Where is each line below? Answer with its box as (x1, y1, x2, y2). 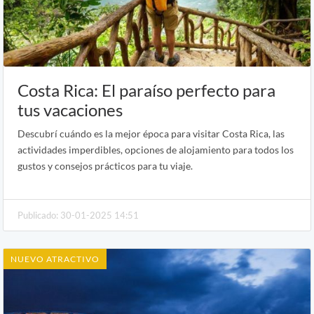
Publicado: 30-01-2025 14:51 (18, 209, 139, 221)
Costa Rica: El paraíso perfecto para (18, 79, 275, 100)
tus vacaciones (18, 99, 123, 120)
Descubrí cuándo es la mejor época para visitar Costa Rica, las (18, 127, 285, 139)
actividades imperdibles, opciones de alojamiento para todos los (18, 143, 294, 156)
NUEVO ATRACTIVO (11, 253, 100, 264)
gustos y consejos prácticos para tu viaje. (18, 159, 193, 172)
